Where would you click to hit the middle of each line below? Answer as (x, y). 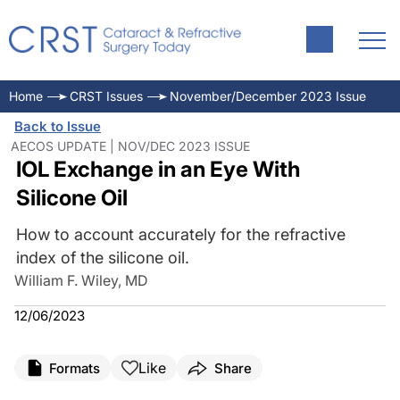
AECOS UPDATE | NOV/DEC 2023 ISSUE (130, 146)
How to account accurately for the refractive (180, 234)
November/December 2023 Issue (268, 96)
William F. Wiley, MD (81, 280)
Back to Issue (58, 126)
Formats (75, 368)
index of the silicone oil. (102, 258)
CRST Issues (106, 96)
